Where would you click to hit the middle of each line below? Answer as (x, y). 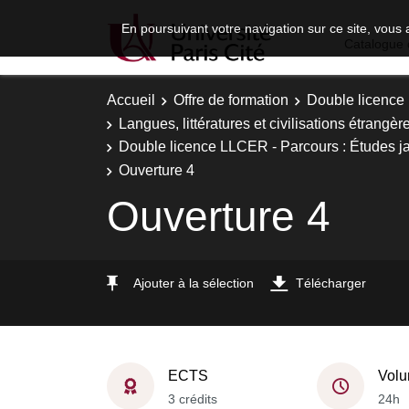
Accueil (131, 100)
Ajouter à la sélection (194, 283)
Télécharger (331, 283)
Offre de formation (231, 100)
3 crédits (193, 399)
